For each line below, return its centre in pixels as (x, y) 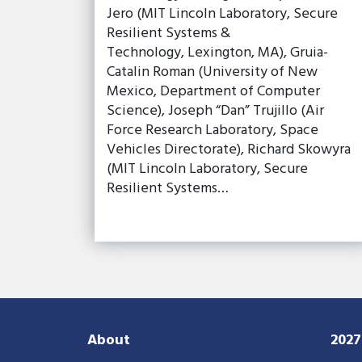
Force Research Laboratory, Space (213, 130)
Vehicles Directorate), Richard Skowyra (229, 149)
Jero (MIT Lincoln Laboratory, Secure (222, 14)
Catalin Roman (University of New (212, 72)
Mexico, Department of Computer (213, 91)
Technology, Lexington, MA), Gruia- (217, 53)
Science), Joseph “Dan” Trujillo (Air (215, 111)
